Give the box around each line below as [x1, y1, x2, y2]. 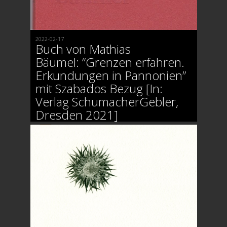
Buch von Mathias [35, 40, 131, 57]
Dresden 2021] [35, 106, 118, 123]
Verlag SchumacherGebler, [35, 93, 178, 110]
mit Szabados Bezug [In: [35, 80, 163, 97]
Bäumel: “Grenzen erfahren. [35, 53, 184, 70]
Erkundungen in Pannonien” [35, 66, 186, 84]
